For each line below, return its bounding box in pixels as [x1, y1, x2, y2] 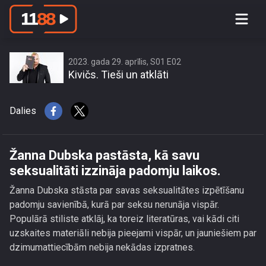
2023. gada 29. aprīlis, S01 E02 [68, 57, 181, 66]
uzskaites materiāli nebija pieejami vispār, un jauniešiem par [9, 227, 256, 239]
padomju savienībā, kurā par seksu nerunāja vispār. [9, 199, 219, 210]
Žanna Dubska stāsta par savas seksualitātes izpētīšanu [9, 185, 244, 196]
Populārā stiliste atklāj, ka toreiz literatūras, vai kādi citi [9, 213, 239, 224]
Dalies [9, 105, 36, 116]
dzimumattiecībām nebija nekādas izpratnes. [9, 242, 195, 253]
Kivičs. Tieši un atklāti [68, 68, 169, 81]
